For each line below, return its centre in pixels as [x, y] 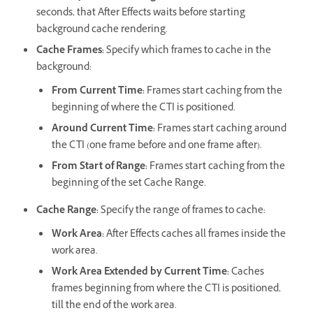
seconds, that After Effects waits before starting [141, 13]
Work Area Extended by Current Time [139, 272]
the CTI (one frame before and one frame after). [157, 146]
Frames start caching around [221, 129]
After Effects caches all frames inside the [195, 235]
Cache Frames [69, 51]
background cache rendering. [102, 30]
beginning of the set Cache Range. [129, 184]
